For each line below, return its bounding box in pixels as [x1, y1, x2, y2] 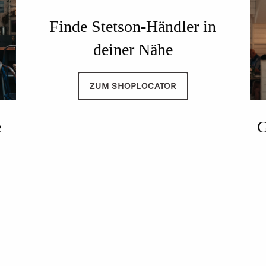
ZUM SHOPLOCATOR [89, 80, 176, 91]
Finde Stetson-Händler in [49, 17, 217, 36]
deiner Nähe [93, 40, 173, 59]
